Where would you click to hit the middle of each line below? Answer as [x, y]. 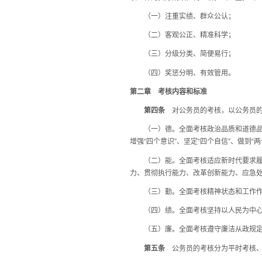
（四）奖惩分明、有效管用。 [182, 73]
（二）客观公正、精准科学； [182, 35]
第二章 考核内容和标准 [168, 92]
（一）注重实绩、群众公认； [182, 16]
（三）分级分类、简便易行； [182, 54]
